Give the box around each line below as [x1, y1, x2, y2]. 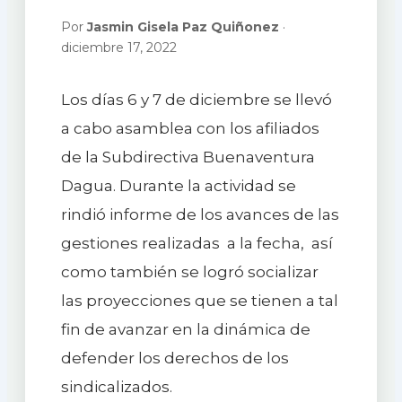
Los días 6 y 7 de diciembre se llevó [60, 91, 332, 109]
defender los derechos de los [60, 349, 289, 368]
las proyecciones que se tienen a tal [60, 292, 338, 310]
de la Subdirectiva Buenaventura [60, 148, 315, 167]
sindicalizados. [60, 378, 172, 397]
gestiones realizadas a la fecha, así [60, 234, 333, 253]
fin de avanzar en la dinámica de [60, 320, 310, 339]
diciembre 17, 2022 [60, 39, 177, 57]
